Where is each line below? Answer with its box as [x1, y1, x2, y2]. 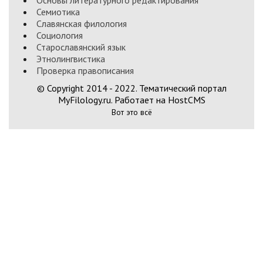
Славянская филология [36, 18, 127, 29]
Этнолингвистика [36, 53, 105, 65]
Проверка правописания [36, 65, 134, 76]
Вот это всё [111, 107, 152, 117]
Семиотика [36, 6, 80, 18]
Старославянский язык [36, 41, 126, 53]
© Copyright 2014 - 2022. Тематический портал [36, 82, 227, 94]
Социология [36, 29, 83, 41]
